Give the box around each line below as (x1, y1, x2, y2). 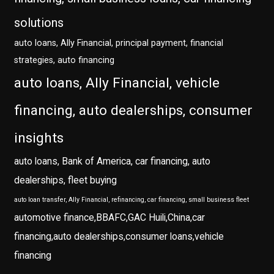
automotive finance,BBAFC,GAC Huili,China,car (14, 212, 206, 224)
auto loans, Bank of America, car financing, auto (14, 155, 211, 168)
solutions (14, 15, 64, 31)
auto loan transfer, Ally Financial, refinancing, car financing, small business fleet (14, 196, 250, 204)
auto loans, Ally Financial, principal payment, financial (14, 38, 224, 49)
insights (14, 130, 64, 147)
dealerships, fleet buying (14, 174, 117, 187)
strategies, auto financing (14, 55, 115, 66)
